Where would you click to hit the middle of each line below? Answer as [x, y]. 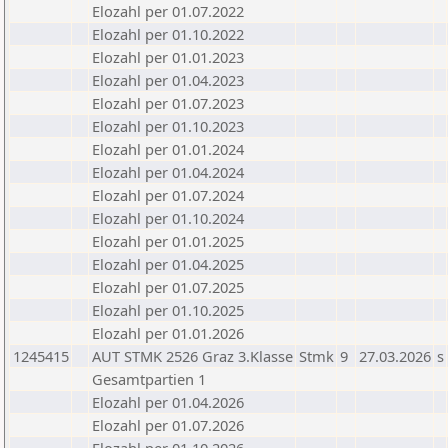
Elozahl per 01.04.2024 [168, 172]
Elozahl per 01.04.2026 [168, 402]
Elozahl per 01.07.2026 [168, 425]
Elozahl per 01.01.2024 [168, 149]
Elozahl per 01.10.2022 [168, 34]
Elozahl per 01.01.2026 [168, 333]
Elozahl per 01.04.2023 [168, 80]
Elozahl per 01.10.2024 [168, 218]
